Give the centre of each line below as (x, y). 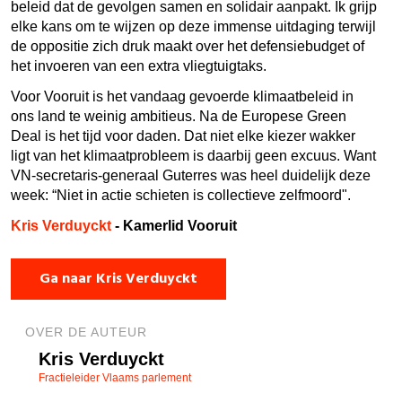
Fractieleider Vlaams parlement (115, 378)
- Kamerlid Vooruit (174, 226)
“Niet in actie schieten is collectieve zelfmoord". (203, 196)
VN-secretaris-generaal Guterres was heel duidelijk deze (191, 176)
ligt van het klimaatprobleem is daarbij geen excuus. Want (193, 156)
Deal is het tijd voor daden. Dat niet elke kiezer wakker (183, 136)
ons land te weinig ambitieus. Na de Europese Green (179, 117)
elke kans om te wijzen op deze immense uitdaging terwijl (193, 27)
